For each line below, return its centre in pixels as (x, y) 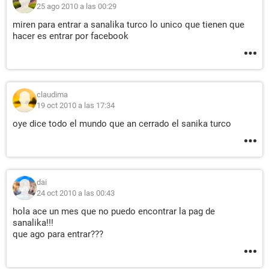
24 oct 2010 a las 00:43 (76, 193)
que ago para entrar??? (58, 234)
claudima (52, 95)
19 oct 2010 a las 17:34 (76, 105)
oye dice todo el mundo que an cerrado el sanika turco (122, 124)
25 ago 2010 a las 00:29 (77, 6)
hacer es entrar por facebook (71, 36)
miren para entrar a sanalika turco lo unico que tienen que (128, 25)
